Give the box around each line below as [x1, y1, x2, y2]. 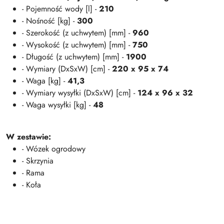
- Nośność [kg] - [22, 15, 77, 26]
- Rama [22, 167, 44, 178]
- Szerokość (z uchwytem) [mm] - [22, 27, 132, 38]
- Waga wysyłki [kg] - [22, 99, 93, 110]
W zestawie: [6, 131, 51, 142]
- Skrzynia [22, 155, 53, 166]
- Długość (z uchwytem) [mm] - [22, 51, 126, 62]
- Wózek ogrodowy [22, 143, 85, 154]
